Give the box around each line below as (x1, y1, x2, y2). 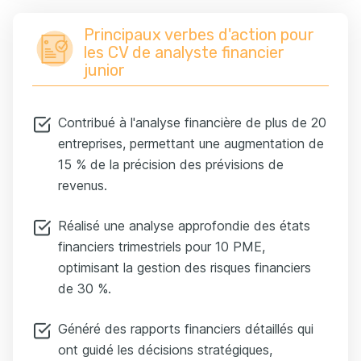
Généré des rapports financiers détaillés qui (58, 320, 313, 337)
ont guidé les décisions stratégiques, (58, 341, 272, 358)
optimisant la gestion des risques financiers (58, 259, 311, 276)
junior (84, 60, 125, 80)
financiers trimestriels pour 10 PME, (58, 238, 265, 255)
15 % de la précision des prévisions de (58, 156, 284, 172)
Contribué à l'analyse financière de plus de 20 (58, 114, 326, 131)
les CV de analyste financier (84, 42, 284, 62)
